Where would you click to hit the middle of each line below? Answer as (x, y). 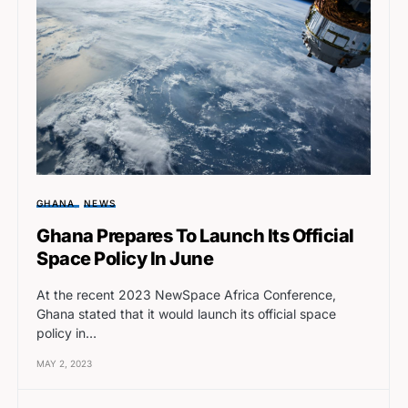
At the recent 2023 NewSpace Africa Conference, (186, 295)
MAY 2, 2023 (64, 364)
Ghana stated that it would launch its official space (186, 314)
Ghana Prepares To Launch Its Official (195, 236)
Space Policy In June (125, 259)
